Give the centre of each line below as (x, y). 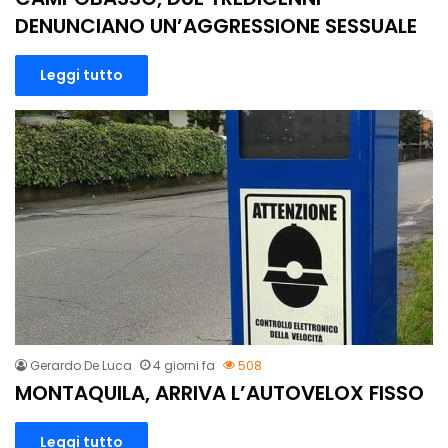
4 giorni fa (184, 366)
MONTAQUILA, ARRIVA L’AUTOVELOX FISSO (219, 393)
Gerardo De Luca (81, 366)
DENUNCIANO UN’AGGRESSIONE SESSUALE (216, 26)
